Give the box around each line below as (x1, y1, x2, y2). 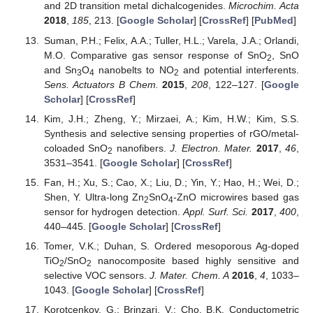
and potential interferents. (178, 64, 300, 75)
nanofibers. (112, 142, 170, 154)
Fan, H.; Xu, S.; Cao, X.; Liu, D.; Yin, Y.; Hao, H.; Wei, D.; (43, 176, 299, 188)
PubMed (254, 15, 293, 27)
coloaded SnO (43, 142, 108, 154)
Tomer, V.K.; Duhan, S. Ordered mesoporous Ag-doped (43, 240, 299, 252)
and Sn (43, 64, 78, 75)
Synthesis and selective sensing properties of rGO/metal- (43, 127, 299, 139)
